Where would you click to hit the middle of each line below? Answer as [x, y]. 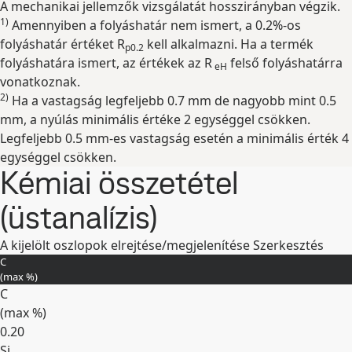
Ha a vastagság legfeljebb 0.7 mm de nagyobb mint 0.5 [172, 101]
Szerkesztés [288, 245]
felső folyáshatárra [285, 63]
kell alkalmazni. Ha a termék [229, 44]
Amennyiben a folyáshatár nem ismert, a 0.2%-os [155, 25]
